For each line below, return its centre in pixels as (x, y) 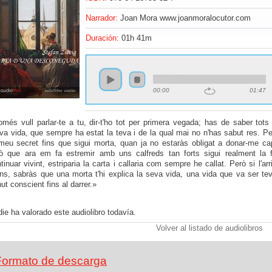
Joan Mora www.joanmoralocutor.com (184, 18)
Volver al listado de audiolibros (209, 228)
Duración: (102, 38)
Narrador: (102, 18)
